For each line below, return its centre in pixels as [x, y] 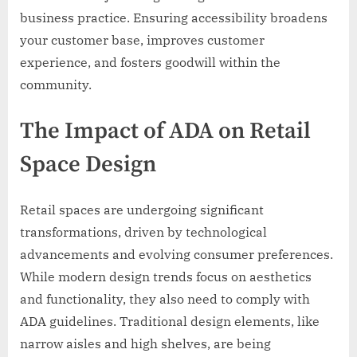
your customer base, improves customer [142, 40]
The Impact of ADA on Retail [165, 132]
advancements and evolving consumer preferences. [177, 255]
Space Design [88, 165]
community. [56, 85]
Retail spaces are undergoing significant [142, 210]
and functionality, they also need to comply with [165, 299]
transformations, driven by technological [143, 232]
